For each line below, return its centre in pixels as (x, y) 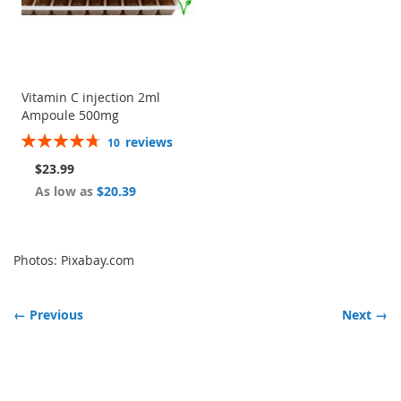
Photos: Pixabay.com (74, 260)
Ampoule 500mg (70, 115)
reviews (149, 141)
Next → (365, 314)
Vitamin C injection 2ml (90, 97)
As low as (64, 191)
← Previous (48, 314)
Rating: (42, 139)
